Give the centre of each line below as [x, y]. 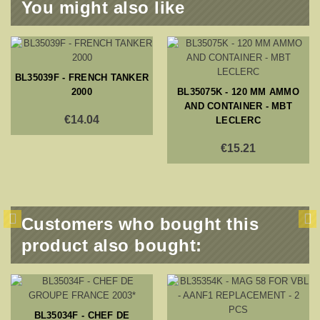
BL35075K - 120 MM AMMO [238, 91]
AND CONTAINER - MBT [238, 106]
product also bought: [112, 245]
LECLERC [238, 120]
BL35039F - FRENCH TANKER [82, 77]
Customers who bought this [140, 224]
